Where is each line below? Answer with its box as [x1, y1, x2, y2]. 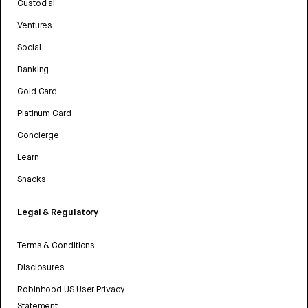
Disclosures [17, 261, 65, 274]
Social [17, 41, 41, 54]
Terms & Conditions [17, 239, 96, 252]
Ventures [17, 19, 53, 32]
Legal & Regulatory [17, 206, 99, 219]
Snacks [17, 173, 46, 186]
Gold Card [17, 85, 58, 98]
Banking [17, 63, 49, 76]
